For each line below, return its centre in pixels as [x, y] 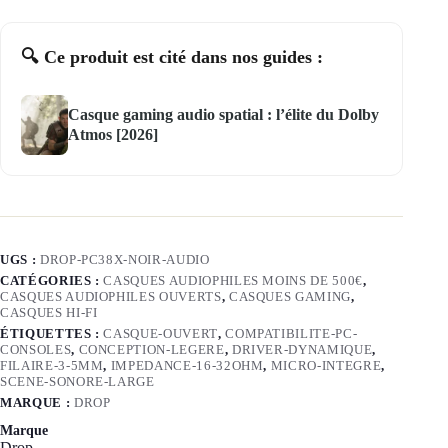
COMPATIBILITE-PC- [291, 334]
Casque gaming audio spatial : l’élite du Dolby [223, 115]
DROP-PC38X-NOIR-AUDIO [124, 260]
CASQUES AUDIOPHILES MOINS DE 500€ [233, 281]
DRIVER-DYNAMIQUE [302, 350]
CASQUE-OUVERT [160, 334]
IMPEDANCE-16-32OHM [187, 366]
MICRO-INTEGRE [326, 366]
